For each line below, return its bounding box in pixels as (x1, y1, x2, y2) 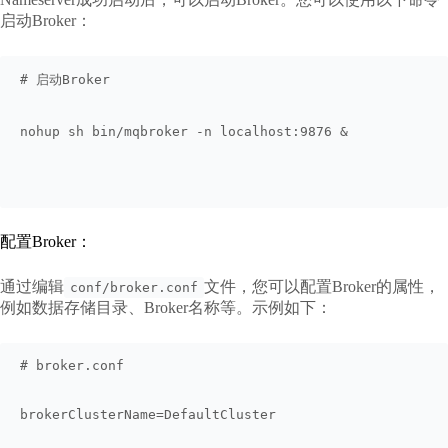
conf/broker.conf (70, 279, 198, 295)
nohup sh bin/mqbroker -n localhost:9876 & (20, 123, 356, 139)
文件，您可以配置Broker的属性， (204, 277, 440, 295)
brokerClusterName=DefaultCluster (20, 407, 276, 423)
